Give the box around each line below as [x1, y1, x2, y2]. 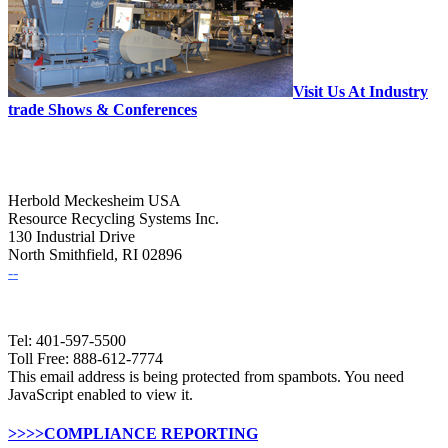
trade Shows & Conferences [8, 100, 197, 118]
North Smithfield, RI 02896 [8, 246, 182, 264]
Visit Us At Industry [293, 82, 428, 100]
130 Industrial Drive [8, 228, 135, 246]
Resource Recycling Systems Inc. [8, 210, 219, 228]
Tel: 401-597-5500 [8, 332, 126, 350]
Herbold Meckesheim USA [8, 192, 181, 210]
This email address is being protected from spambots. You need [8, 368, 404, 386]
